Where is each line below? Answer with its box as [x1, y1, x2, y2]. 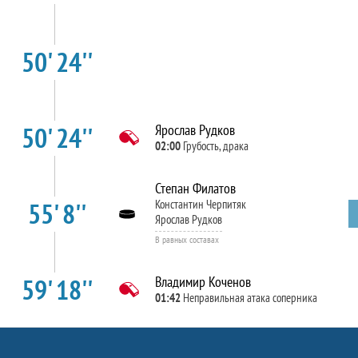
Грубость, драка [182, 138, 249, 153]
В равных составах [154, 233, 219, 245]
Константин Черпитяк [154, 197, 246, 212]
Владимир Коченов [154, 272, 251, 291]
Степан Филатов [154, 179, 236, 197]
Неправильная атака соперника [182, 290, 317, 305]
